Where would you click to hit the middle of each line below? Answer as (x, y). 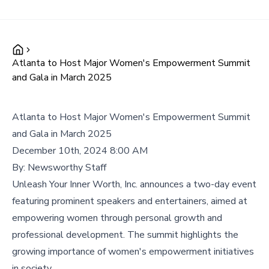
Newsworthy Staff (67, 168)
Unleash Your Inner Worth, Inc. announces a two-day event (134, 184)
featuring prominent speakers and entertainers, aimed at (130, 201)
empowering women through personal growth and (117, 218)
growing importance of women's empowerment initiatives (133, 252)
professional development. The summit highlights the (125, 235)
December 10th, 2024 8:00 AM (80, 151)
